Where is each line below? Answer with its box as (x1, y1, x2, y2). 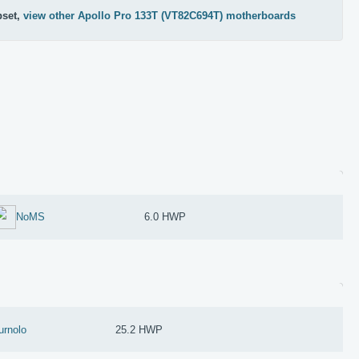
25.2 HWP (115, 323, 163, 336)
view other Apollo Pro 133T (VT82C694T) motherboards (23, 9, 296, 22)
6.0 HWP (144, 211, 187, 224)
